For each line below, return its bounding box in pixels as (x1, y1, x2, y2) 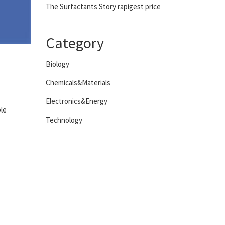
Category (46, 33, 104, 52)
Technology (46, 115, 82, 125)
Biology (46, 59, 69, 69)
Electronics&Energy (46, 96, 107, 106)
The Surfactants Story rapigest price (46, 2, 161, 11)
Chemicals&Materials (46, 78, 110, 87)
